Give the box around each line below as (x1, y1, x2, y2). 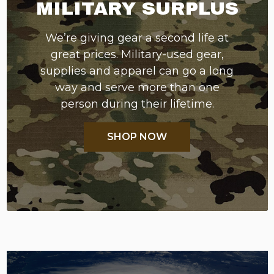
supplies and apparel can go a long (40, 64, 234, 78)
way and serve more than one (54, 80, 220, 94)
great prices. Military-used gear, (50, 47, 224, 61)
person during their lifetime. (60, 97, 214, 111)
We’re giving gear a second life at (45, 31, 229, 45)
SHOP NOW (107, 130, 167, 143)
